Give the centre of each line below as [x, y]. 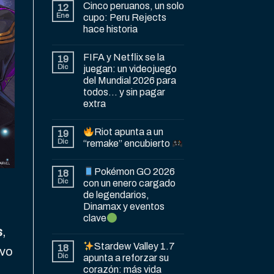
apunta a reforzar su [126, 258]
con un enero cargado [129, 183]
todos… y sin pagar [124, 92]
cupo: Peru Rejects [124, 18]
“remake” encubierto [127, 144]
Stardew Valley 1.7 [134, 246]
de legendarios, [116, 195]
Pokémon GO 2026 [134, 172]
